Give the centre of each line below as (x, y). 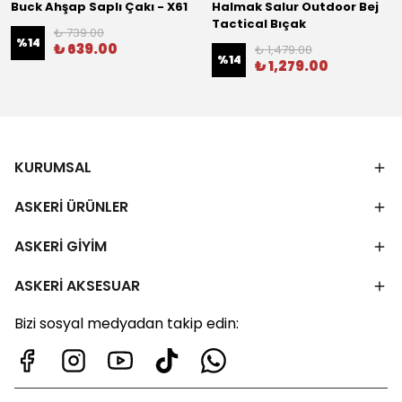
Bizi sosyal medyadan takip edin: (127, 323)
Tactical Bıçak (259, 24)
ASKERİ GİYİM (61, 246)
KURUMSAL (53, 167)
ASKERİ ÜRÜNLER (71, 207)
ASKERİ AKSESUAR (77, 286)
